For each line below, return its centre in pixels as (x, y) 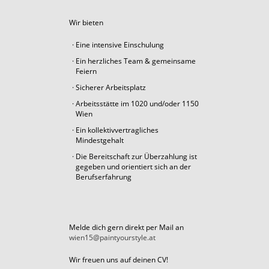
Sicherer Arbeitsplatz (110, 87)
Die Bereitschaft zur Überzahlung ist (136, 156)
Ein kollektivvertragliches (117, 130)
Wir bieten (86, 22)
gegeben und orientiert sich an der (133, 166)
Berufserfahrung (103, 177)
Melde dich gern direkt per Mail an (126, 227)
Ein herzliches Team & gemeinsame (135, 61)
